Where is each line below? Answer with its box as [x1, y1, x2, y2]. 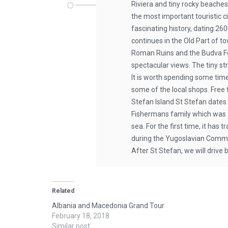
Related [52, 187, 74, 194]
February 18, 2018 [52, 212, 109, 220]
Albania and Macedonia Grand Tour [52, 202, 164, 210]
